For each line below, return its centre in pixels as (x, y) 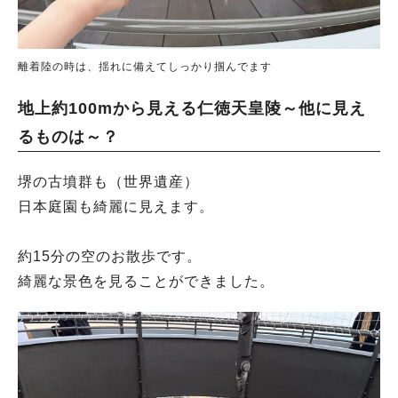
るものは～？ (68, 137)
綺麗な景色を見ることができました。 (146, 282)
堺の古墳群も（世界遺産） (108, 182)
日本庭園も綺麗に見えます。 (116, 207)
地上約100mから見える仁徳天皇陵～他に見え (192, 109)
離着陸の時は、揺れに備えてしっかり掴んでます (145, 67)
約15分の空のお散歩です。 (110, 257)
